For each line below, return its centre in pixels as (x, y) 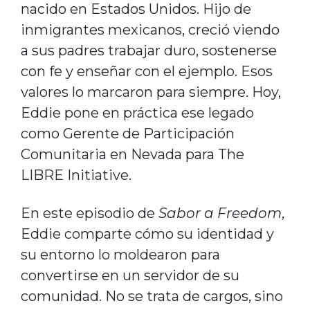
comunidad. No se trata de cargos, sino (152, 296)
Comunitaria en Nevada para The (132, 154)
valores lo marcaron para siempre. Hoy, (151, 92)
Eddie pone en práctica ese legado (137, 112)
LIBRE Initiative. (76, 175)
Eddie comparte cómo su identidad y (147, 234)
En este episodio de (89, 213)
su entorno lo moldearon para (120, 254)
